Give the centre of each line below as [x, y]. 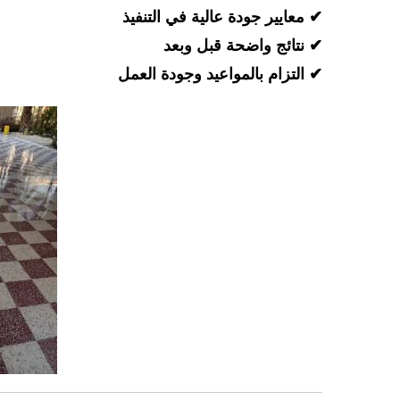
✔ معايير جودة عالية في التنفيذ [222, 17]
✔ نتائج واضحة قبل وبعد [243, 46]
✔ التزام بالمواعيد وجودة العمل [220, 74]
